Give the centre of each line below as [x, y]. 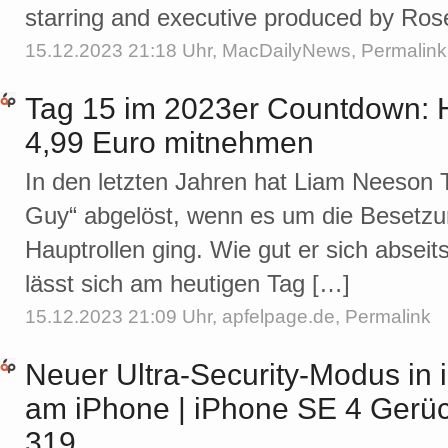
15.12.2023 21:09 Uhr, [123, 317]
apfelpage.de [278, 317]
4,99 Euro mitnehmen [169, 143]
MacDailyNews [286, 51]
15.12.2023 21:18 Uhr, [123, 51]
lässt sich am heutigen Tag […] [187, 284]
